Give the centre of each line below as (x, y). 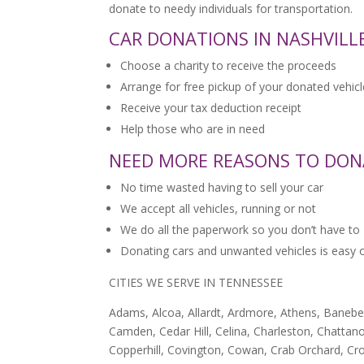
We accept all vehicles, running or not (219, 209)
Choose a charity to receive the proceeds (229, 66)
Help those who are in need (193, 129)
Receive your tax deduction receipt (211, 108)
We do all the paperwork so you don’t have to (240, 230)
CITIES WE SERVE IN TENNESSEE (196, 283)
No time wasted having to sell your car (222, 188)
